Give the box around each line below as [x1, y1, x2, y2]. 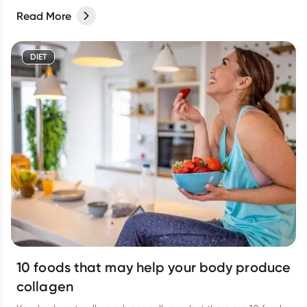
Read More [16, 9, 71, 23]
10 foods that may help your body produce [16, 259, 291, 275]
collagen [16, 278, 73, 295]
